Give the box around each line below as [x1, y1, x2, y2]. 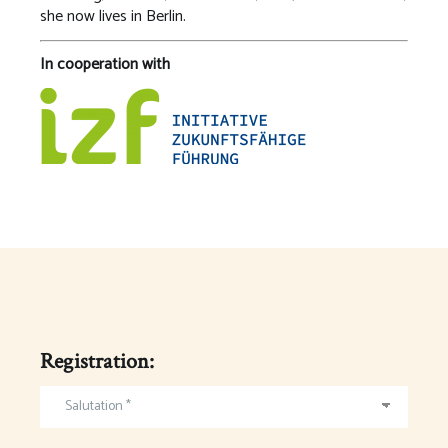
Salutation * [65, 394, 131, 418]
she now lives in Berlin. [40, 2, 194, 30]
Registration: [40, 346, 155, 376]
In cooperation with [40, 50, 174, 78]
